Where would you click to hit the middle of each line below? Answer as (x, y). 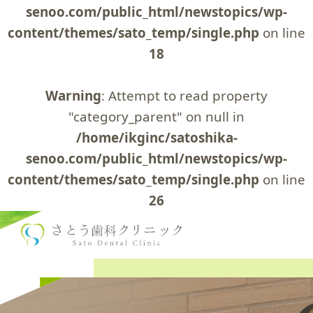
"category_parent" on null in (156, 117)
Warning (73, 96)
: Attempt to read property (184, 96)
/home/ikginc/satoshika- (156, 138)
